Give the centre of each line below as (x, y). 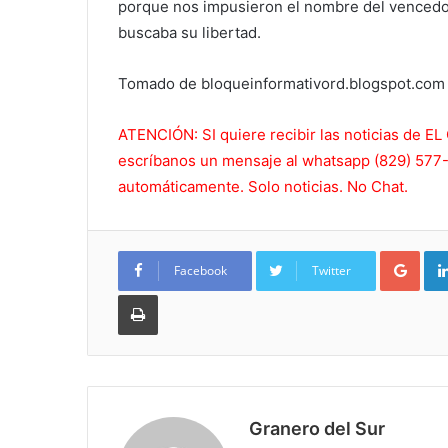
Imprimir (181, 294)
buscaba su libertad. (189, 33)
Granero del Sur (317, 429)
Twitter (331, 271)
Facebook (200, 271)
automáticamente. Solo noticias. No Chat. (263, 187)
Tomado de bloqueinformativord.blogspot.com (281, 84)
